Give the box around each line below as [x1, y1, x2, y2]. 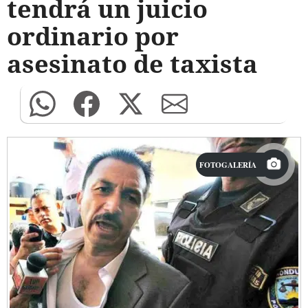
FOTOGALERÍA [199, 159, 256, 170]
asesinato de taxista [7, 47, 258, 80]
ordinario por [7, 19, 179, 53]
